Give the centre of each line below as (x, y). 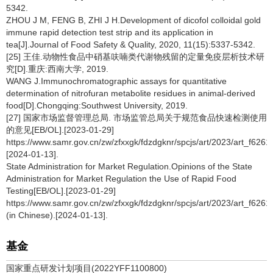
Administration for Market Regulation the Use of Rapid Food (121, 179)
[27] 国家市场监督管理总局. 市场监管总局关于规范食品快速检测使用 (136, 118)
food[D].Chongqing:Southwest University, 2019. (97, 105)
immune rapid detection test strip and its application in (110, 32)
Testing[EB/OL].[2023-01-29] (61, 191)
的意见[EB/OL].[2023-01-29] (60, 130)
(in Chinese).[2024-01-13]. (57, 215)
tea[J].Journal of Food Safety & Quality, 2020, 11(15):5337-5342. (131, 44)
